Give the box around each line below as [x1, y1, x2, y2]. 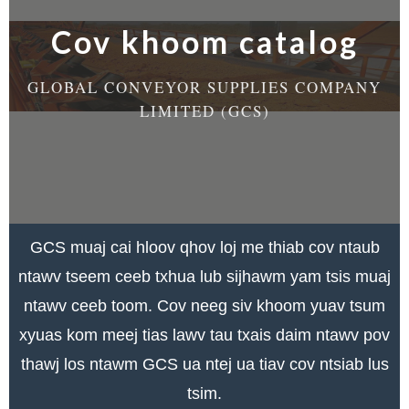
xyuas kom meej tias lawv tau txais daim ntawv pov [19, 326, 390, 345]
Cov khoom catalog [50, 23, 359, 61]
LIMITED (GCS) [139, 100, 270, 122]
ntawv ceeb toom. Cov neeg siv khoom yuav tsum [24, 297, 385, 316]
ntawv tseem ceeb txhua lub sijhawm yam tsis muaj [18, 267, 391, 287]
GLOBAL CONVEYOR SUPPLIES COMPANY [27, 77, 382, 99]
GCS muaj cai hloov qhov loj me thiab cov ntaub [29, 238, 380, 257]
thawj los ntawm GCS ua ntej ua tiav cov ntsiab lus [20, 355, 389, 374]
